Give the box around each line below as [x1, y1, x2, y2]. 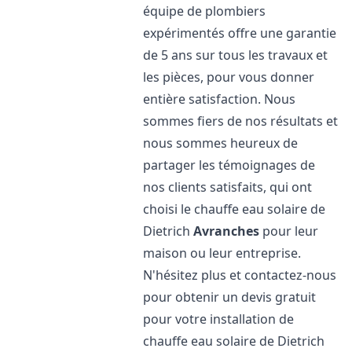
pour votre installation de [143, 310, 295, 328]
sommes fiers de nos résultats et [143, 112, 339, 130]
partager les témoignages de [143, 156, 316, 174]
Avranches [193, 222, 260, 240]
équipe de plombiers [143, 2, 266, 20]
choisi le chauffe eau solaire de [143, 200, 326, 218]
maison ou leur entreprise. [143, 244, 302, 262]
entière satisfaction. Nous [143, 90, 296, 108]
